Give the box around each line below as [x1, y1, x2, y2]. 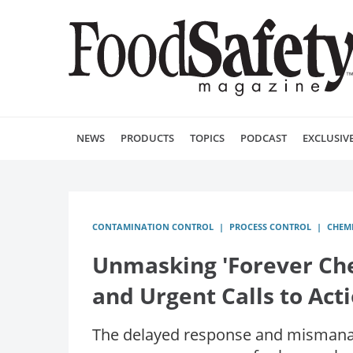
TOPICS [190, 131, 225, 145]
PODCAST [240, 131, 287, 145]
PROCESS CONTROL [229, 221, 311, 232]
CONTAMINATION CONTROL [92, 221, 214, 232]
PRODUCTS [121, 131, 174, 145]
